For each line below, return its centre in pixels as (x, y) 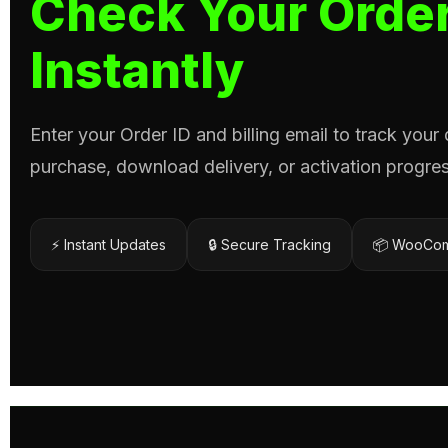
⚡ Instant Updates (108, 244)
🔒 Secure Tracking (269, 244)
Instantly (137, 70)
